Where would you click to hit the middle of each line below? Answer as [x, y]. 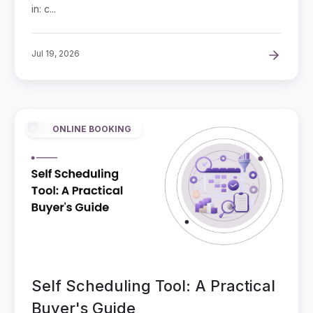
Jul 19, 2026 [56, 54]
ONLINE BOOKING [92, 129]
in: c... [44, 9]
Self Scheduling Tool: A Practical [153, 286]
